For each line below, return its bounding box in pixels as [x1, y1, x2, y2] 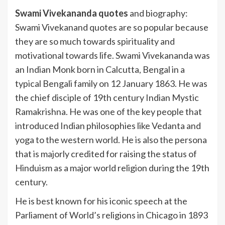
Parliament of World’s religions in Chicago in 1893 [15, 209, 208, 221]
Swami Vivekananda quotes [15, 8, 128, 19]
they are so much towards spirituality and [15, 36, 175, 47]
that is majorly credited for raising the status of [15, 148, 197, 160]
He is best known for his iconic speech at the [15, 195, 187, 207]
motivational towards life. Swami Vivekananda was [15, 50, 210, 61]
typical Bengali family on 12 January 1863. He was [15, 78, 207, 89]
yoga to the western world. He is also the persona [15, 134, 207, 146]
